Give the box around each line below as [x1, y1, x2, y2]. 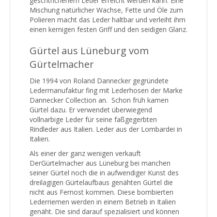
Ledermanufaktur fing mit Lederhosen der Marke [30, 85, 183, 95]
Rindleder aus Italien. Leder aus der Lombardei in [30, 124, 182, 134]
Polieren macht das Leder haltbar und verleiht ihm [30, 15, 186, 24]
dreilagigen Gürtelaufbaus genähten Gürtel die [30, 177, 173, 187]
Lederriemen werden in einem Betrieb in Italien [30, 197, 176, 206]
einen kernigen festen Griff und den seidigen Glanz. [30, 24, 187, 34]
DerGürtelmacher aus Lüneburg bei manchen [30, 158, 170, 168]
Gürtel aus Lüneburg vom [30, 44, 149, 57]
